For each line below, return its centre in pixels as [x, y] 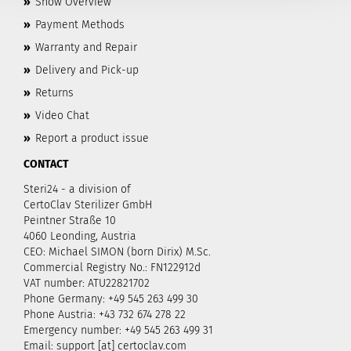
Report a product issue [92, 138]
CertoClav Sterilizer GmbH [88, 205]
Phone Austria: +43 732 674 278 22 [105, 315]
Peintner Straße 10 [70, 221]
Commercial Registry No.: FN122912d [112, 268]
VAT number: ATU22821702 [87, 283]
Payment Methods [80, 25]
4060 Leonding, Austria [80, 236]
